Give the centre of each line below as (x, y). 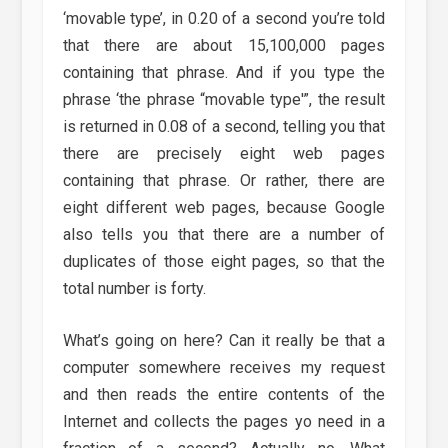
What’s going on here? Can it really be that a (224, 341)
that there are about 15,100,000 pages (224, 45)
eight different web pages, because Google (224, 207)
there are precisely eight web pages (224, 153)
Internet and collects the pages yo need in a (224, 422)
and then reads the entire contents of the (224, 395)
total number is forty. (134, 288)
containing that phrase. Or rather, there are (224, 180)
